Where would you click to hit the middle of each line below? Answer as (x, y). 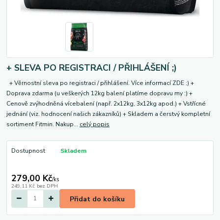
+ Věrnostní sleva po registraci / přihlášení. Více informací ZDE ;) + (100, 83)
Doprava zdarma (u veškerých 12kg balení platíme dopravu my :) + (100, 93)
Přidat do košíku (97, 199)
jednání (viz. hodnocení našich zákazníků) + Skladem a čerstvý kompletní (109, 114)
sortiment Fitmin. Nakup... (43, 124)
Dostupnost (28, 151)
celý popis (95, 124)
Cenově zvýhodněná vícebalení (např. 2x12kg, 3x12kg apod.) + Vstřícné (106, 103)
